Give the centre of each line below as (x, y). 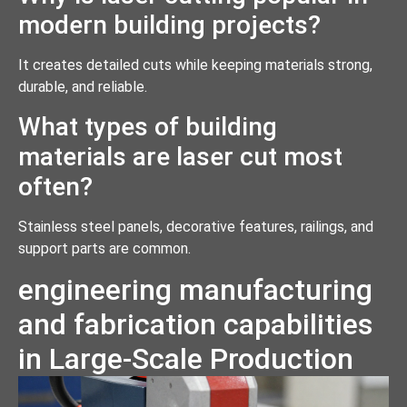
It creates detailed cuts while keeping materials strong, (195, 65)
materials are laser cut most (180, 156)
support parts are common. (104, 248)
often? (55, 186)
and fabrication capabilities (195, 324)
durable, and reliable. (83, 87)
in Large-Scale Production (186, 358)
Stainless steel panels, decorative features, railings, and (196, 226)
